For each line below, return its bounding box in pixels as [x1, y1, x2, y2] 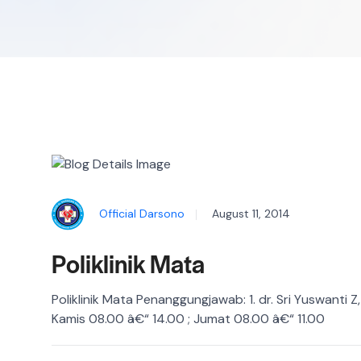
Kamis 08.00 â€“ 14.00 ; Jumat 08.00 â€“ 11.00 [52, 309, 325, 327]
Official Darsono [99, 205, 185, 221]
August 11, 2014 [212, 205, 290, 221]
